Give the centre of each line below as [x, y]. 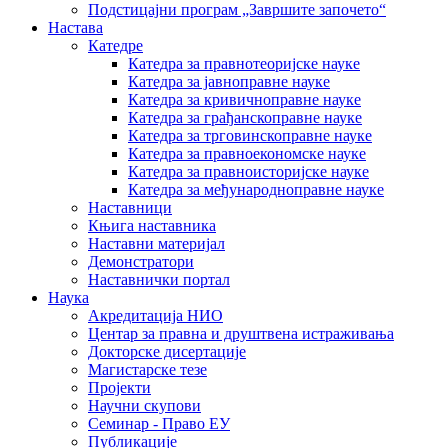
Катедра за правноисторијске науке [248, 171]
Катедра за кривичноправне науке [244, 99]
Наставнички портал [159, 279]
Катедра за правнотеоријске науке [244, 63]
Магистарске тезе [147, 369]
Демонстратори [141, 261]
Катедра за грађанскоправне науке [245, 117]
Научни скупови [144, 405]
